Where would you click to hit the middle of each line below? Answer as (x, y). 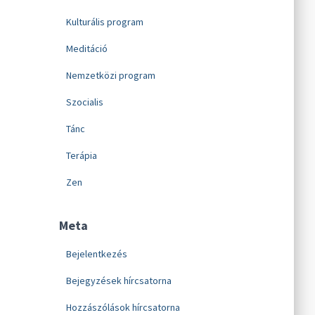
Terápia (81, 155)
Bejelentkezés (96, 254)
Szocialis (84, 102)
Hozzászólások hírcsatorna (123, 307)
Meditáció (86, 49)
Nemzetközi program (110, 75)
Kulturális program (104, 22)
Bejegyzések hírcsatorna (118, 281)
